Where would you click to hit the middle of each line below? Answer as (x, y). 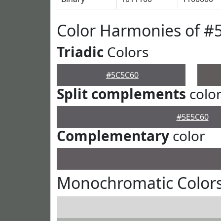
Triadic (80, 52)
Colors (126, 52)
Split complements (121, 94)
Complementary (113, 136)
